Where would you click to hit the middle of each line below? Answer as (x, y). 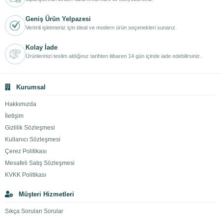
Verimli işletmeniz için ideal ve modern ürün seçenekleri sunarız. (101, 27)
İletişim (14, 116)
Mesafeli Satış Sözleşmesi (40, 163)
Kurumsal (30, 87)
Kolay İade (41, 47)
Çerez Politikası (26, 151)
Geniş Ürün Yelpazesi (58, 19)
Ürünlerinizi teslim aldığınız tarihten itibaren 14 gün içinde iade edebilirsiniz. (113, 56)
